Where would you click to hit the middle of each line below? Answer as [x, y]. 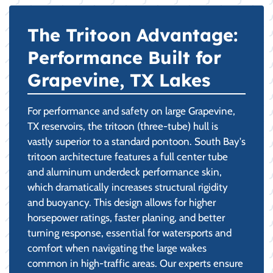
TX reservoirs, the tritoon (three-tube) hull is [123, 126]
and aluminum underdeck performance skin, [125, 172]
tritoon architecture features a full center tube [128, 156]
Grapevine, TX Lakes [119, 80]
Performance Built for [124, 57]
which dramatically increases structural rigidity [128, 187]
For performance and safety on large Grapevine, [131, 111]
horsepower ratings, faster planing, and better [126, 217]
